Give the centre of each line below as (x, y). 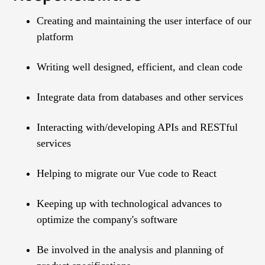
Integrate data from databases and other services (140, 97)
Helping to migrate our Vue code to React (127, 174)
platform (55, 37)
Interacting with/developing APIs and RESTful (138, 127)
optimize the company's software (107, 220)
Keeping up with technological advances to (130, 204)
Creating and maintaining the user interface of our (144, 21)
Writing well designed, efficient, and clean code (140, 67)
